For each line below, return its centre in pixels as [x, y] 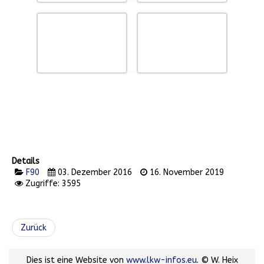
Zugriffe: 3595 [53, 184]
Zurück [34, 228]
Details [26, 161]
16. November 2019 [187, 173]
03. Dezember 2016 [95, 173]
